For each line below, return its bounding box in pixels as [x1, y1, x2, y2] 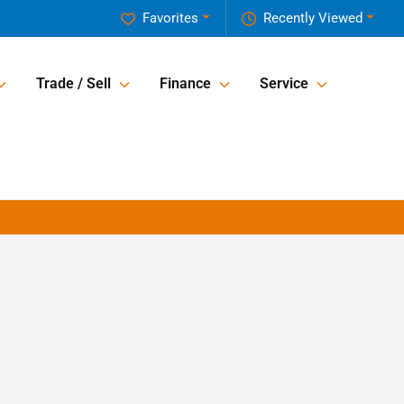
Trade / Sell [36, 75, 111, 93]
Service [260, 75, 308, 93]
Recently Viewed [263, 10, 363, 26]
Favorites [142, 10, 199, 26]
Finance [160, 75, 211, 93]
